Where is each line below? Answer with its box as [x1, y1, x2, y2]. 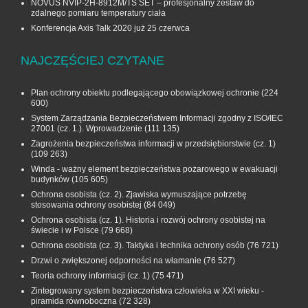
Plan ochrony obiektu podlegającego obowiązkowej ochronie [31, 88, 259, 98]
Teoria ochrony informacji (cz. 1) [31, 271, 150, 281]
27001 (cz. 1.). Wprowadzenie [31, 124, 142, 134]
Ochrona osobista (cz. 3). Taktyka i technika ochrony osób [31, 241, 245, 251]
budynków [31, 175, 69, 185]
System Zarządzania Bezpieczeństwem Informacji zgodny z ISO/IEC [31, 113, 283, 124]
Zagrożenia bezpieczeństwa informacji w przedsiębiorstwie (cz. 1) [31, 139, 276, 149]
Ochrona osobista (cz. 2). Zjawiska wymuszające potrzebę [31, 190, 247, 200]
